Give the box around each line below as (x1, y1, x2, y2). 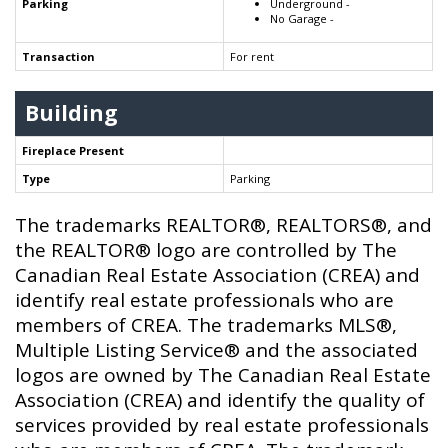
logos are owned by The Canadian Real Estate (15, 362, 431, 389)
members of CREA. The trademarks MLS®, (15, 312, 397, 339)
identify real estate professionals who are (15, 287, 394, 314)
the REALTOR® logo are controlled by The (15, 237, 397, 264)
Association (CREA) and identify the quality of (15, 387, 425, 414)
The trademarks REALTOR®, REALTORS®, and (15, 212, 432, 239)
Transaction (22, 49, 95, 65)
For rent (230, 49, 274, 65)
